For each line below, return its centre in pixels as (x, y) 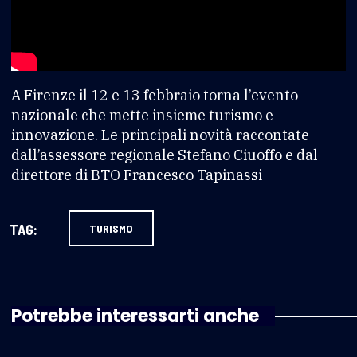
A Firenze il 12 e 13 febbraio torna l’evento (155, 95)
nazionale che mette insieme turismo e (142, 115)
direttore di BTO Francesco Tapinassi (137, 175)
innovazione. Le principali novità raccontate (160, 135)
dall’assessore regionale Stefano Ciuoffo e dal (165, 155)
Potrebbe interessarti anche (135, 316)
